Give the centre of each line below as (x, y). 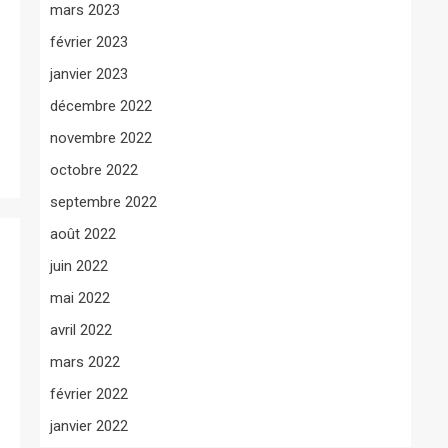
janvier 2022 (89, 425)
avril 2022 (81, 329)
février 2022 (89, 393)
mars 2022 (85, 361)
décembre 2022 (101, 105)
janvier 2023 (89, 73)
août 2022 (83, 233)
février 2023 (89, 41)
